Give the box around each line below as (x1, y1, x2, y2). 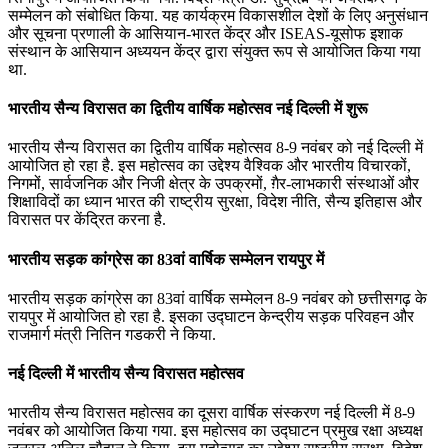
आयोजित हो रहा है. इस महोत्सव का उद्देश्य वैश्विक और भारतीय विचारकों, (8, 157, 411, 175)
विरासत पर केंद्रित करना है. (8, 211, 166, 229)
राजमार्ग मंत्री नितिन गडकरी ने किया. (8, 325, 216, 343)
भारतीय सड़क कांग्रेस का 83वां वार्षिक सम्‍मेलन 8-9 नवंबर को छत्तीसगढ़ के (8, 289, 427, 307)
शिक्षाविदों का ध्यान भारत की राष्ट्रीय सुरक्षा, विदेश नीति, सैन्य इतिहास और (8, 193, 422, 211)
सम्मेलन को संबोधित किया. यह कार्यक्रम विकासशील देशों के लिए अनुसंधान (8, 6, 428, 24)
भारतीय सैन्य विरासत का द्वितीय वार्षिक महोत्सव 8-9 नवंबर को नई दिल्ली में (8, 139, 423, 157)
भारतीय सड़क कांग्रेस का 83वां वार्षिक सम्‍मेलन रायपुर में (8, 250, 324, 268)
